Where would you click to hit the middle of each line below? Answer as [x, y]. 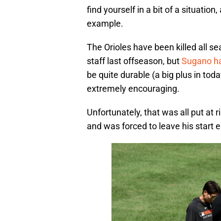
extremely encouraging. [133, 89]
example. [105, 24]
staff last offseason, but [134, 61]
